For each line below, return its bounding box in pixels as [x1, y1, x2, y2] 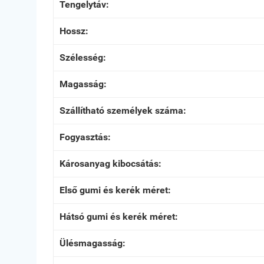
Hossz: [60, 25, 88, 37]
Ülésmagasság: [60, 237, 126, 249]
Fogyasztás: [60, 131, 111, 143]
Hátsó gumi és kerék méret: [60, 211, 178, 222]
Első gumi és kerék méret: [60, 184, 171, 196]
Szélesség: [60, 52, 106, 63]
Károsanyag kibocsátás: [60, 158, 161, 169]
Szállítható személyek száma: [60, 105, 186, 116]
